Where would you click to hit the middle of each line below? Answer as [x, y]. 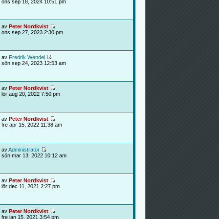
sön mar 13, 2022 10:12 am [34, 155]
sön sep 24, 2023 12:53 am [33, 63]
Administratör [24, 150]
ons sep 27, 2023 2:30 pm [32, 32]
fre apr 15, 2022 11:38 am [32, 125]
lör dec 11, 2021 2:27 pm [30, 186]
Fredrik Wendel [27, 57]
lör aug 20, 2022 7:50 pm [31, 94]
